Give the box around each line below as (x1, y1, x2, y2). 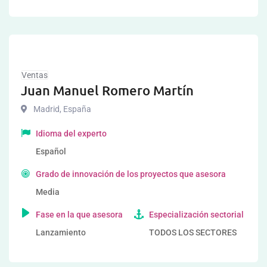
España (61, 104, 91, 114)
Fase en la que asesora (36, 210, 123, 219)
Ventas (21, 70, 48, 80)
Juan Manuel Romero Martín (21, 82, 194, 98)
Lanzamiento (36, 228, 86, 237)
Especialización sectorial (149, 210, 244, 219)
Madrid (33, 104, 60, 114)
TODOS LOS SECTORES (149, 228, 237, 237)
